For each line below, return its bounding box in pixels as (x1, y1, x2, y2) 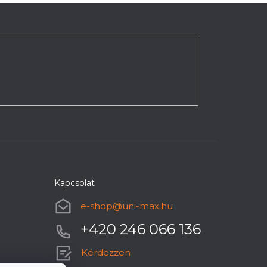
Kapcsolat (54, 177, 95, 188)
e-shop (80, 200, 113, 212)
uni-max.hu (122, 200, 173, 212)
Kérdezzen (80, 246, 131, 258)
